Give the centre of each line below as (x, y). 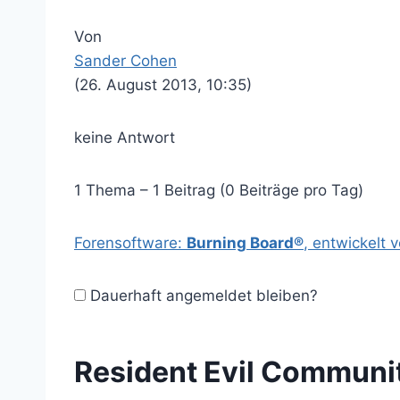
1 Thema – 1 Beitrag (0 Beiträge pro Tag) (219, 190)
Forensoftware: (130, 243)
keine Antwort (125, 137)
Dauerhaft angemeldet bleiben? (202, 296)
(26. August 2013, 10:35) (163, 85)
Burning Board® (245, 243)
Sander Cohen (125, 61)
